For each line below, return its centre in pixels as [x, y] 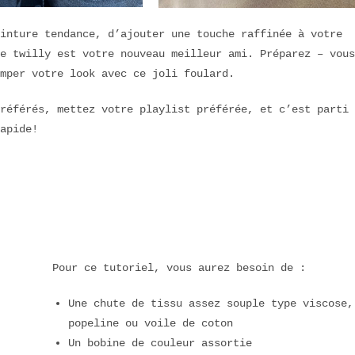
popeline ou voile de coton [154, 323]
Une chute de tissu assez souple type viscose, [211, 303]
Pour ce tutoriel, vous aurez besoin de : [179, 267]
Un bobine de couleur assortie [160, 342]
